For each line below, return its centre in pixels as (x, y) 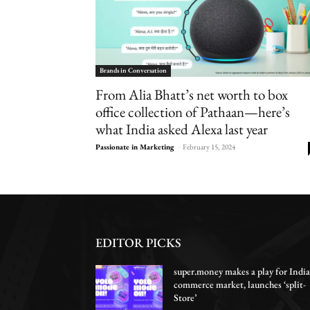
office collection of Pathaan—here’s (193, 112)
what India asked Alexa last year (182, 129)
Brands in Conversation (133, 71)
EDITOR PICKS (138, 242)
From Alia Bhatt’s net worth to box (192, 95)
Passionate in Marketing (135, 147)
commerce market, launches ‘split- (240, 284)
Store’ (185, 297)
